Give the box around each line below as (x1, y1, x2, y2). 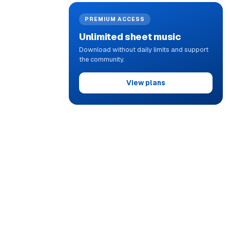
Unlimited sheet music (79, 31, 181, 43)
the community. (79, 55, 125, 64)
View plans (126, 78, 165, 87)
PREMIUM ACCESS (85, 15, 145, 23)
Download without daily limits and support (79, 45, 208, 54)
